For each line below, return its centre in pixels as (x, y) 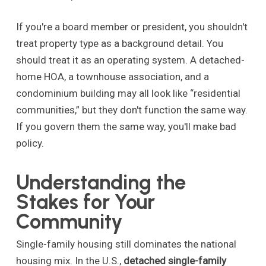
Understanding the (101, 182)
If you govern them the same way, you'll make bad (126, 126)
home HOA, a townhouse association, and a (112, 77)
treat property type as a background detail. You (119, 43)
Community (69, 221)
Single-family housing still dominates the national (126, 244)
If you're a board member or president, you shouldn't (132, 27)
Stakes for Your (85, 202)
